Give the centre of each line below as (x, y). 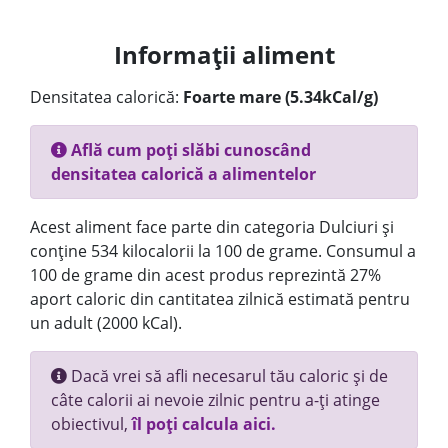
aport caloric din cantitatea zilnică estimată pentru (220, 299)
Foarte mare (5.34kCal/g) (280, 97)
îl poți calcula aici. (204, 424)
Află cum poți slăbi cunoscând (189, 150)
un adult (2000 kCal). (106, 323)
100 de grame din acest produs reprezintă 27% (205, 275)
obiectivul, (91, 424)
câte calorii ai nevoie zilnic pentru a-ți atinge (215, 400)
